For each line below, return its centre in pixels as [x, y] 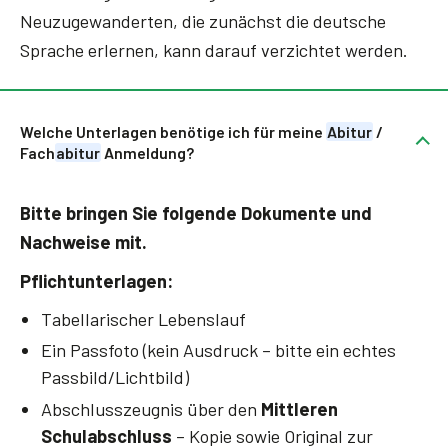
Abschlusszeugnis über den [150, 408]
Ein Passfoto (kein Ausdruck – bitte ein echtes [218, 350]
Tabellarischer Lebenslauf [143, 318]
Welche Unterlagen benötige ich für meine [173, 132]
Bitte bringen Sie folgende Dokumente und [196, 213]
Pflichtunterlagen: [97, 281]
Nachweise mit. [83, 242]
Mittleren [299, 408]
